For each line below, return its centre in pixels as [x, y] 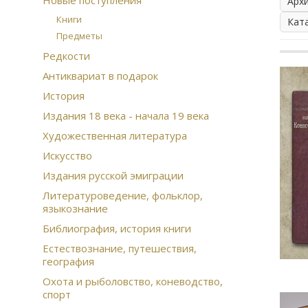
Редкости [66, 56]
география [68, 261]
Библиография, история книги [117, 228]
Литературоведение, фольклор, [123, 195]
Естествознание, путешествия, [120, 248]
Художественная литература [115, 135]
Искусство [67, 155]
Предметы [79, 36]
